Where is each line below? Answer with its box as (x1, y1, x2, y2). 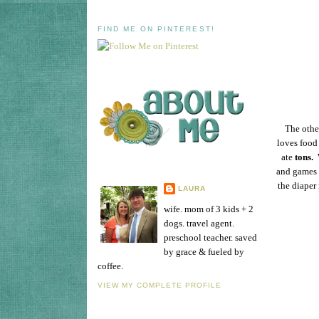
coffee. (98, 260, 123, 271)
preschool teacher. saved (164, 231, 257, 243)
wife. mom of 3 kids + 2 (164, 203, 253, 214)
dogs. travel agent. (164, 217, 234, 229)
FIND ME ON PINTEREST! (98, 24, 215, 33)
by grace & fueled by (164, 246, 244, 257)
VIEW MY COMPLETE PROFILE (98, 281, 222, 290)
